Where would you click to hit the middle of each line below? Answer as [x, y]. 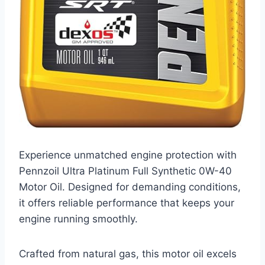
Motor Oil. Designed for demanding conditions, [130, 187]
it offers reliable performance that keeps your [127, 203]
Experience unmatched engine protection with [128, 155]
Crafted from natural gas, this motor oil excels [128, 254]
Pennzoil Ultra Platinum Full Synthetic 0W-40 [125, 171]
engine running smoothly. [78, 219]
